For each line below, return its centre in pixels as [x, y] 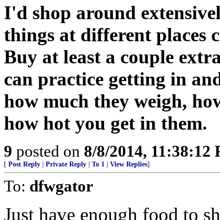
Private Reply [66, 164]
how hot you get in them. [106, 123]
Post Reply [24, 164]
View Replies [129, 164]
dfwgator [61, 186]
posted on [48, 151]
